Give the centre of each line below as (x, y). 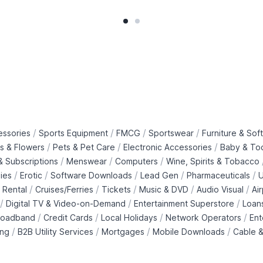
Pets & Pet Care (84, 147)
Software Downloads (91, 175)
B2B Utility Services (55, 231)
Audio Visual (220, 189)
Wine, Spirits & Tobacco (213, 161)
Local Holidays (129, 217)
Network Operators (203, 217)
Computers (136, 161)
